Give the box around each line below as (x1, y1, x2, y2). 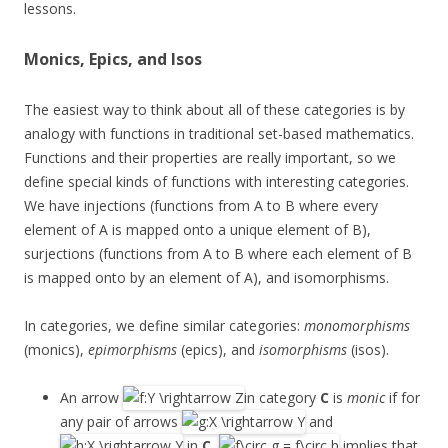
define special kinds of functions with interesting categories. (24, 171, 409, 191)
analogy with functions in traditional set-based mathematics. (24, 123, 414, 143)
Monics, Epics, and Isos (24, 47, 202, 70)
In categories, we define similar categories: (24, 315, 304, 335)
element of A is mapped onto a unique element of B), (24, 219, 371, 239)
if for (385, 387, 420, 407)
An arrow (60, 387, 123, 407)
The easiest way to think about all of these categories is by (24, 99, 405, 119)
